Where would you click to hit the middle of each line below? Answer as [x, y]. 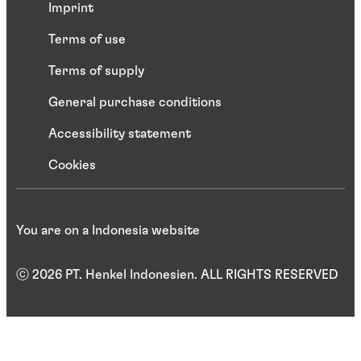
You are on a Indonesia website [108, 231]
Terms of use [87, 40]
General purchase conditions [135, 103]
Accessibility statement [120, 134]
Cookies [72, 166]
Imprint [71, 8]
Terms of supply [96, 71]
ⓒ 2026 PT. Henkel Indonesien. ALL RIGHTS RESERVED [177, 275]
